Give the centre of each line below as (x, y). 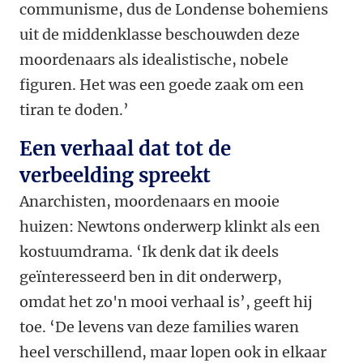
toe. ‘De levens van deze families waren (159, 327)
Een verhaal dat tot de (125, 149)
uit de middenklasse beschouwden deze (160, 35)
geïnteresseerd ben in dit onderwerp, (151, 277)
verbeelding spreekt (115, 176)
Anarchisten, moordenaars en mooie (149, 202)
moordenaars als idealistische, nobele (154, 60)
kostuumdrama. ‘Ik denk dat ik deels (149, 252)
